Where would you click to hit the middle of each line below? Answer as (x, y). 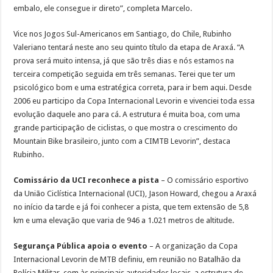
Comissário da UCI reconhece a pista (87, 180)
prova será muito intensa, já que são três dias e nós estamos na (124, 61)
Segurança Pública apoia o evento (82, 246)
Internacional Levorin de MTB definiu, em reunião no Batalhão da (127, 260)
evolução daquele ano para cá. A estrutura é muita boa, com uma (127, 115)
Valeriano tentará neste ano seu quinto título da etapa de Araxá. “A (129, 48)
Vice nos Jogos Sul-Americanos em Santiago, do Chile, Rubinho (123, 34)
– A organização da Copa (194, 246)
